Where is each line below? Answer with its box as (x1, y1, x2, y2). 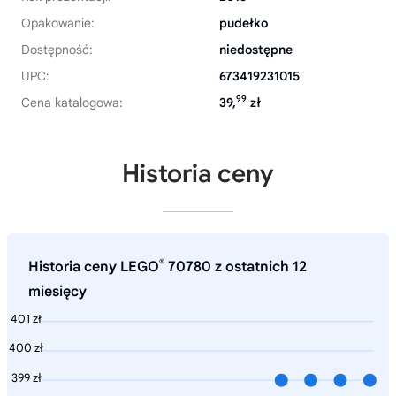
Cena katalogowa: (21, 94, 123, 110)
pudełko (219, 14, 268, 31)
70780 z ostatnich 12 (164, 257, 307, 276)
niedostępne (219, 41, 293, 57)
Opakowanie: (21, 14, 95, 31)
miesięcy (28, 282, 87, 301)
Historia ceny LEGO (28, 257, 159, 276)
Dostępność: (21, 41, 93, 57)
